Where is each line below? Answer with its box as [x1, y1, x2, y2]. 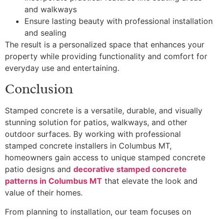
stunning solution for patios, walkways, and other [5, 117, 187, 128]
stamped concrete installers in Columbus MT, [5, 141, 172, 151]
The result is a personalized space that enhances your [5, 39, 204, 49]
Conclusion [5, 80, 73, 98]
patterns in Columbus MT [5, 176, 102, 186]
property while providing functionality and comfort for [5, 51, 207, 61]
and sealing [24, 27, 66, 38]
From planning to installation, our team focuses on [5, 206, 191, 217]
